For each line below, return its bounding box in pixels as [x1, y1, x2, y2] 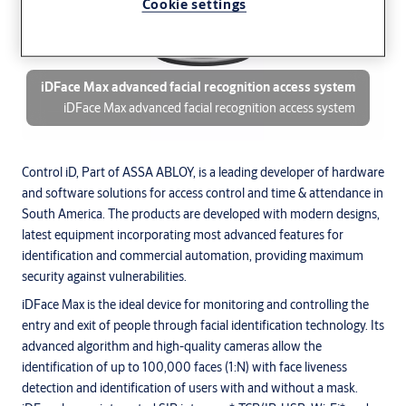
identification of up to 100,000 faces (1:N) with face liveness [22, 358, 347, 375]
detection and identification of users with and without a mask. [22, 379, 358, 396]
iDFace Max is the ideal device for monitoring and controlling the [22, 295, 369, 313]
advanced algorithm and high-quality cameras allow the [22, 337, 322, 354]
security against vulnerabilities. [22, 267, 187, 285]
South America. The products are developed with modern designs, [22, 205, 380, 222]
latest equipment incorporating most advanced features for [22, 226, 343, 243]
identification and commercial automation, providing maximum [22, 246, 363, 264]
